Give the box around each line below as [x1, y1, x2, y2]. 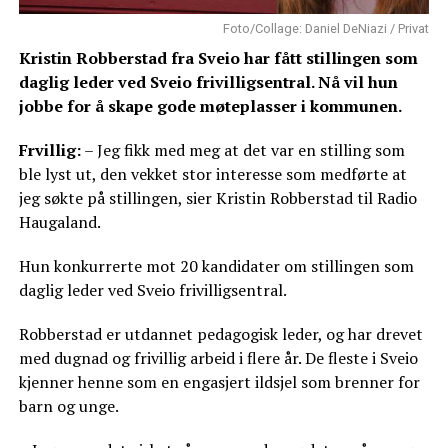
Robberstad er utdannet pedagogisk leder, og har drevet [18, 322, 423, 345]
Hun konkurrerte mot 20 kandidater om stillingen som [18, 254, 414, 277]
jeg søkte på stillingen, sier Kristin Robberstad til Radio [18, 186, 417, 209]
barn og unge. [18, 394, 119, 417]
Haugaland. [18, 210, 101, 233]
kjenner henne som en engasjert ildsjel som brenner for [18, 370, 420, 393]
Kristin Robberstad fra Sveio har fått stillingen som [18, 46, 418, 69]
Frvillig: [18, 138, 81, 161]
